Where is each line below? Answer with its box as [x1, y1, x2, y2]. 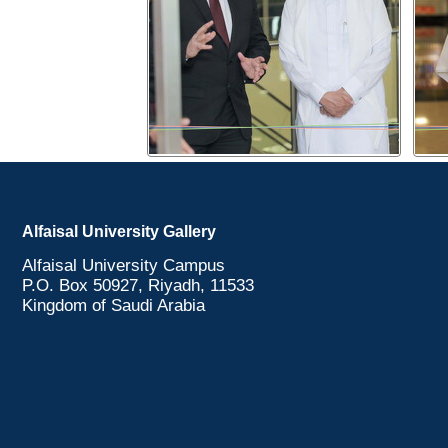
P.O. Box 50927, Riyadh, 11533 [22, 276, 254, 296]
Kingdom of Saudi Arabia [22, 296, 205, 316]
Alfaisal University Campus [22, 256, 225, 276]
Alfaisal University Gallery [22, 223, 216, 241]
